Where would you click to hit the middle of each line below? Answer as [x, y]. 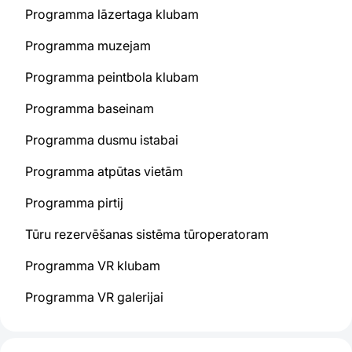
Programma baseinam [90, 108]
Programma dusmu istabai [102, 140]
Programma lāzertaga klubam [112, 14]
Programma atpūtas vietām [104, 171]
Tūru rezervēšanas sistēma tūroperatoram [147, 234]
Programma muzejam [88, 46]
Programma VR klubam [93, 266]
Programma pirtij [74, 203]
